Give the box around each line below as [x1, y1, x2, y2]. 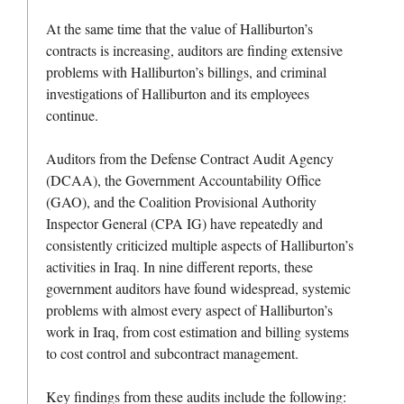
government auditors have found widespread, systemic [46, 279, 351, 298]
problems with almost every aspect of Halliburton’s [46, 300, 333, 320]
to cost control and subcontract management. [46, 344, 298, 363]
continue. [46, 106, 98, 125]
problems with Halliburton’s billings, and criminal [46, 62, 326, 82]
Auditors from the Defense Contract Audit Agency [46, 149, 334, 169]
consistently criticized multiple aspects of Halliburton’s [46, 235, 353, 255]
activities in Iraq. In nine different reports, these [46, 257, 313, 277]
